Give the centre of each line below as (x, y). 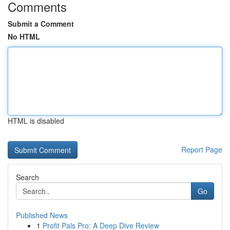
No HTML (24, 36)
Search (27, 177)
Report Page (202, 149)
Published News (42, 215)
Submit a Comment (41, 24)
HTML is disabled (36, 121)
